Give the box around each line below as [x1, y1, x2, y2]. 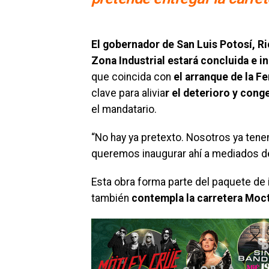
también [91, 192, 131, 204]
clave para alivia [91, 86, 165, 99]
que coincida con [91, 70, 174, 83]
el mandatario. [91, 103, 157, 115]
